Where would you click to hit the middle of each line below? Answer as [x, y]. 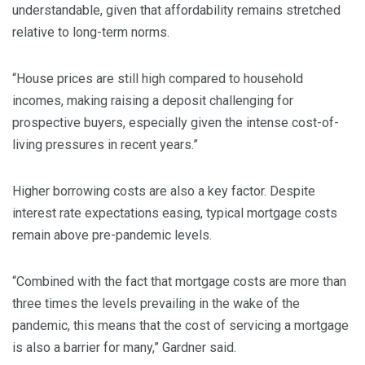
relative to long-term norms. [91, 33]
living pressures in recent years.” [105, 145]
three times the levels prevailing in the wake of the [156, 304]
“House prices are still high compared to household [158, 79]
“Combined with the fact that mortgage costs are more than [179, 282]
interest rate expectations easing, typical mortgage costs [175, 213]
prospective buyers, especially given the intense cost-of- [176, 123]
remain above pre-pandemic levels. [112, 235]
